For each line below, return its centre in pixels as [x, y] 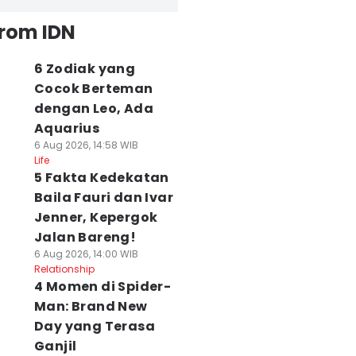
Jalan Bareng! [85, 237]
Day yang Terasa [94, 326]
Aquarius [67, 128]
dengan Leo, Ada [93, 108]
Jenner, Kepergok [96, 217]
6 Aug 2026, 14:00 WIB [86, 254]
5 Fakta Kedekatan [101, 178]
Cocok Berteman [93, 89]
